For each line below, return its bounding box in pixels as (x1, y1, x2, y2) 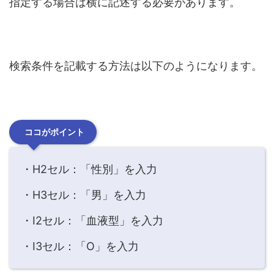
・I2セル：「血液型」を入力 (21, 214, 163, 228)
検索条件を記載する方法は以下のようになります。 (9, 59, 262, 73)
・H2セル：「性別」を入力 (21, 163, 157, 176)
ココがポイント (24, 127, 84, 138)
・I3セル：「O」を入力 (21, 240, 139, 253)
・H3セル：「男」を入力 (21, 188, 146, 202)
